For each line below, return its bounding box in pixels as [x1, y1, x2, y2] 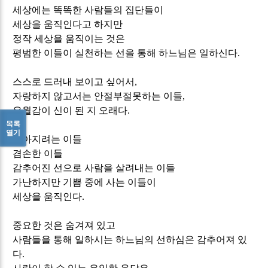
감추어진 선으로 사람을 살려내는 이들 [13, 162, 176, 173]
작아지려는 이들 [13, 133, 83, 144]
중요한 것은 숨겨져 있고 [13, 220, 116, 230]
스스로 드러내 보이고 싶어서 [13, 76, 135, 87]
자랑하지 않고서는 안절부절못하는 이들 [13, 90, 183, 101]
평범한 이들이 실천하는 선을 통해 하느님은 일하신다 [13, 47, 238, 58]
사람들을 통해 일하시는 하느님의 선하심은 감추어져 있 [13, 234, 248, 245]
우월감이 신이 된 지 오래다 [13, 105, 128, 115]
